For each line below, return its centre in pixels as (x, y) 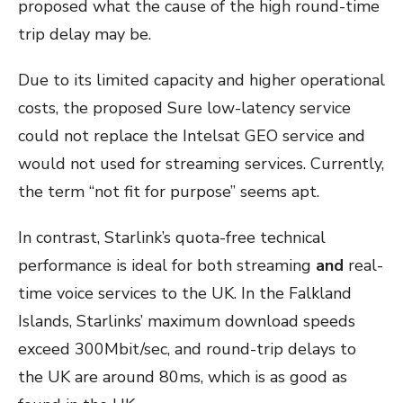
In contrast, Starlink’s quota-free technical (172, 238)
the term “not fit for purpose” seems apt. (169, 192)
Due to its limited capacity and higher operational (201, 81)
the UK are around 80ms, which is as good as (183, 377)
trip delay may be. (85, 35)
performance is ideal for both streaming (167, 266)
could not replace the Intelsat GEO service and (192, 136)
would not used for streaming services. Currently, (201, 164)
